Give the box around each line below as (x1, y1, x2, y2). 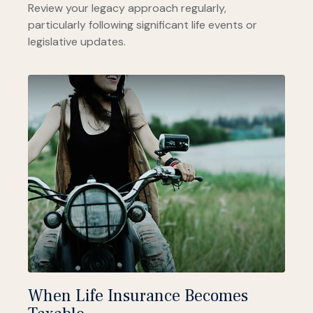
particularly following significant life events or (28, 17, 257, 33)
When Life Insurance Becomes (28, 284, 248, 307)
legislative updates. (28, 34, 126, 50)
